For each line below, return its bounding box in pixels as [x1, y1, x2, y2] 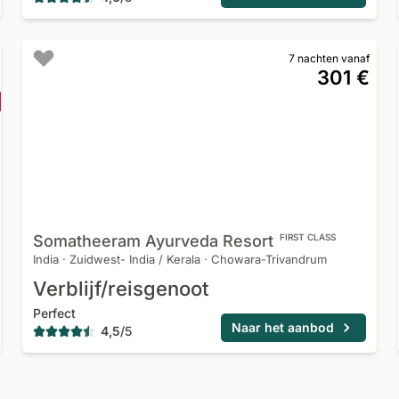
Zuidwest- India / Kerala [69, 252, 201, 266]
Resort [223, 232, 274, 250]
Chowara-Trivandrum [211, 252, 328, 266]
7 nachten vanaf [288, 52, 370, 65]
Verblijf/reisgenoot [33, 277, 209, 300]
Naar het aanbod [231, 320, 334, 335]
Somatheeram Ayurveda [33, 232, 219, 250]
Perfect [33, 305, 77, 321]
